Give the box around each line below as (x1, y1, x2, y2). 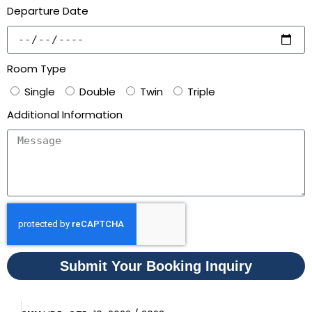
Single (24, 84, 55, 99)
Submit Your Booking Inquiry (60, 258, 252, 274)
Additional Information (7, 107, 123, 122)
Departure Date (7, 3, 88, 18)
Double (79, 84, 116, 99)
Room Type (7, 61, 66, 76)
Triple (187, 84, 215, 99)
